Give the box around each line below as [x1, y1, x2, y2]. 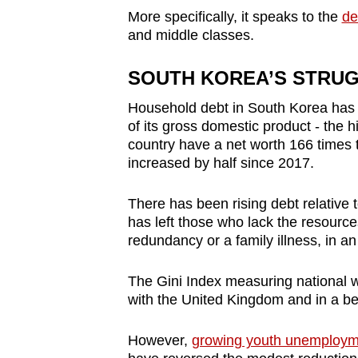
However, [127, 332, 192, 349]
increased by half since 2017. [127, 155, 314, 172]
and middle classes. [127, 27, 254, 44]
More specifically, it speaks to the [127, 9, 342, 26]
